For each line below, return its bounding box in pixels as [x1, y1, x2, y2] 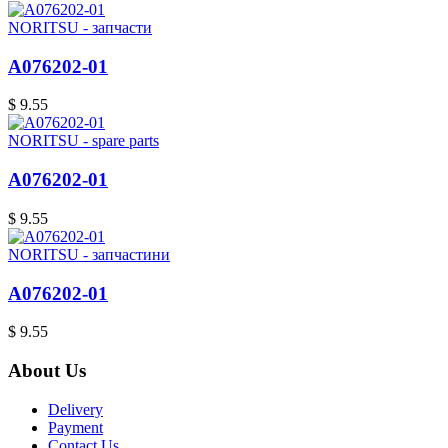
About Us [8, 359, 86, 381]
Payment [48, 418, 103, 436]
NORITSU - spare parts [8, 132, 159, 150]
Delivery [48, 400, 103, 418]
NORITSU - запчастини [8, 245, 170, 263]
